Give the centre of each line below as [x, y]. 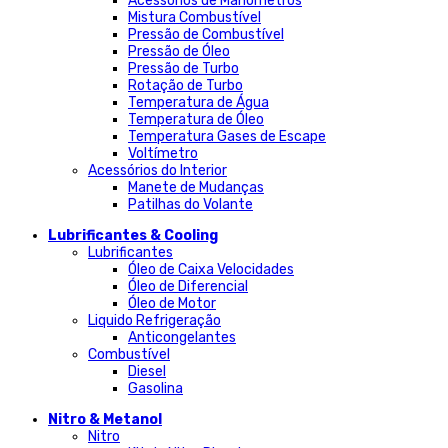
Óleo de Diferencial [188, 286]
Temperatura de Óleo [196, 119]
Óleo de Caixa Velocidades [211, 269]
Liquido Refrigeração [154, 320]
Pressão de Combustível [206, 34]
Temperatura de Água [198, 102]
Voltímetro [163, 153]
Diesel [147, 371]
